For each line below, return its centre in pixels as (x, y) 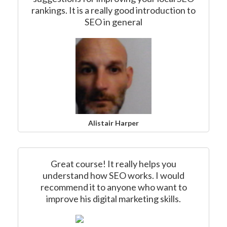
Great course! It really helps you (113, 164)
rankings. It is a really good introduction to (113, 10)
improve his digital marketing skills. (113, 199)
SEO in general (113, 22)
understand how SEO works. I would (113, 175)
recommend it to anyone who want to (113, 187)
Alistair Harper (113, 123)
